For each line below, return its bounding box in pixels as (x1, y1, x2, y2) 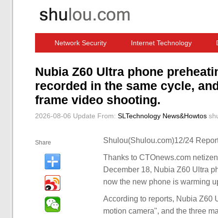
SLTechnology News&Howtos (118, 112, 207, 120)
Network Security (54, 39, 107, 47)
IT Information (150, 58, 194, 66)
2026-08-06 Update (35, 112, 95, 120)
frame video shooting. (35, 93, 161, 107)
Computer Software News (47, 58, 126, 66)
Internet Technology (131, 39, 192, 47)
